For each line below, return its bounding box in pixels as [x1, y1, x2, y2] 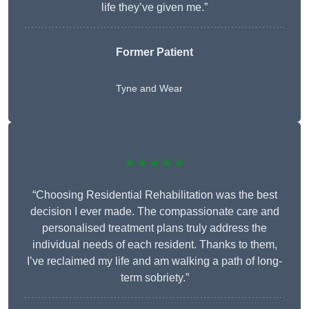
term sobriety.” [120, 272, 189, 284]
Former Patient [116, 46, 193, 59]
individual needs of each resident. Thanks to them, [32, 239, 277, 251]
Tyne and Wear [116, 83, 183, 94]
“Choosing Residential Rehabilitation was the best [32, 189, 277, 201]
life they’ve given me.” [101, 1, 208, 14]
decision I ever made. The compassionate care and [30, 206, 279, 218]
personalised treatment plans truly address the [42, 222, 267, 235]
